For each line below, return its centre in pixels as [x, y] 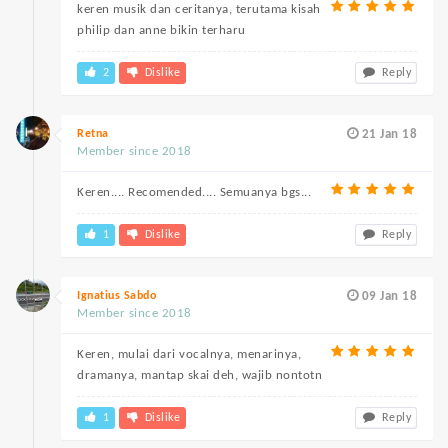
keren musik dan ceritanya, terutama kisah [199, 9]
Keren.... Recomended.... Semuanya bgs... [194, 192]
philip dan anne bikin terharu [161, 30]
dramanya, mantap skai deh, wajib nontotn [199, 375]
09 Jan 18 [389, 296]
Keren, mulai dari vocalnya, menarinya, [189, 354]
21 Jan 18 [389, 134]
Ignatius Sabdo [116, 296]
